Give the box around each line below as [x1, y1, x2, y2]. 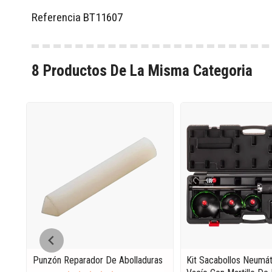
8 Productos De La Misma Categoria [32, 61, 253, 80]
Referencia [32, 10, 81, 24]
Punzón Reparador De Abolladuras [32, 254, 163, 267]
